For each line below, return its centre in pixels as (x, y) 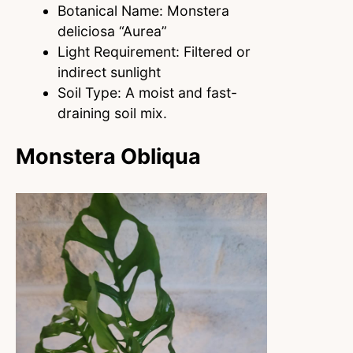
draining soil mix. (112, 113)
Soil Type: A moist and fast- (147, 92)
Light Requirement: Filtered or (154, 51)
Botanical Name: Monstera (143, 10)
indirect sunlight (111, 72)
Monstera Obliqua (108, 156)
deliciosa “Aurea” (112, 31)
